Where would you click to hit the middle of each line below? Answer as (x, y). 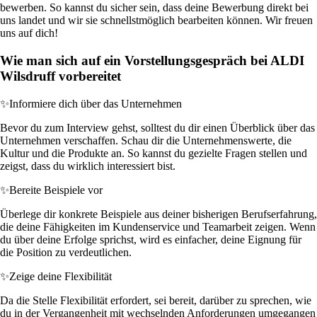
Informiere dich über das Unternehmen (96, 103)
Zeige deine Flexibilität (60, 276)
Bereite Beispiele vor (56, 190)
